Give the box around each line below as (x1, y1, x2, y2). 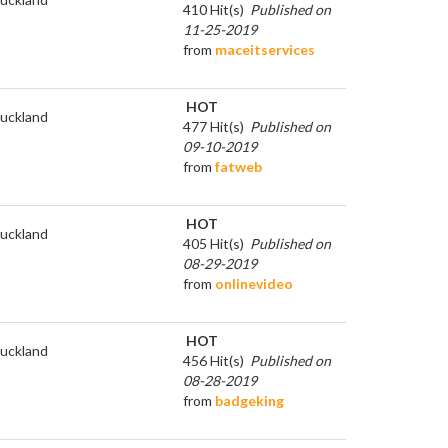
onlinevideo (215, 274, 293, 292)
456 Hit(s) (183, 351, 244, 369)
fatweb (215, 157, 262, 175)
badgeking (215, 391, 284, 409)
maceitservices (215, 40, 315, 58)
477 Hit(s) (183, 117, 244, 135)
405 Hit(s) (183, 234, 244, 252)
